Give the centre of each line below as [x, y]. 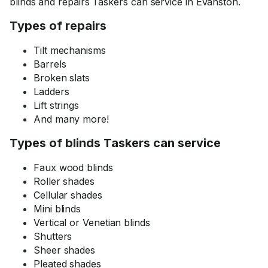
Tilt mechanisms [70, 50]
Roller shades [64, 181]
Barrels [50, 64]
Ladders [51, 92]
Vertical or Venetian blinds [92, 223]
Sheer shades [65, 250]
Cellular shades [68, 195]
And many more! [71, 119]
